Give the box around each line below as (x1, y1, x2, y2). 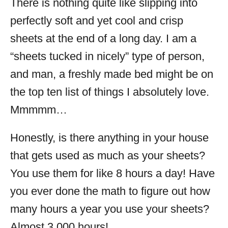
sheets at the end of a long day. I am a (10, 32, 196, 45)
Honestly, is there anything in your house (10, 131, 209, 145)
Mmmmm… (10, 103, 67, 117)
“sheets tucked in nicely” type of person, (10, 50, 205, 63)
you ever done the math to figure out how (10, 185, 210, 198)
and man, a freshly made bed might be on (10, 68, 213, 81)
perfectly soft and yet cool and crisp (10, 14, 183, 27)
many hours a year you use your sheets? (10, 203, 209, 216)
